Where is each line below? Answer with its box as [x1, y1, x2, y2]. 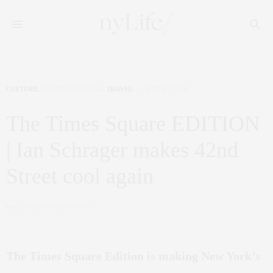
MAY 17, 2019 [145, 85, 188, 93]
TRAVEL [106, 85, 133, 93]
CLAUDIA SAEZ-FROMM [15, 203, 91, 210]
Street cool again [6, 164, 154, 188]
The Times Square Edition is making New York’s [6, 249, 260, 263]
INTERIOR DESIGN [41, 85, 102, 93]
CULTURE [6, 85, 38, 93]
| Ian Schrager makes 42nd [6, 138, 238, 162]
